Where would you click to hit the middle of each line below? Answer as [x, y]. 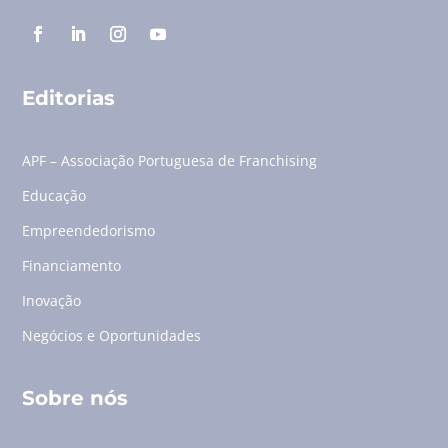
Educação [54, 196]
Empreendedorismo [89, 231]
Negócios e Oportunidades [112, 336]
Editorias [69, 98]
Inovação [52, 301]
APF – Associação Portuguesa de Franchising [170, 161]
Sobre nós [75, 398]
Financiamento [72, 266]
